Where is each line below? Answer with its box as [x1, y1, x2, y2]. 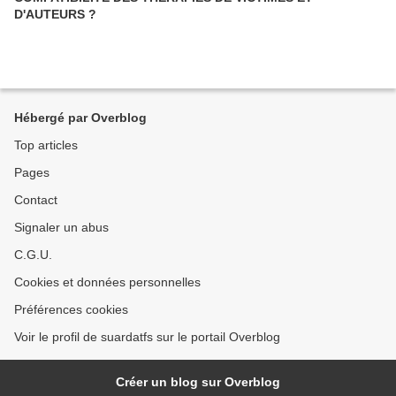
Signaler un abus [14, 220, 109, 234]
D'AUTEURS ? [14, 7, 96, 21]
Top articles [14, 138, 78, 152]
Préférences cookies [14, 302, 128, 316]
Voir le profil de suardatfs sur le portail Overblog [14, 330, 280, 344]
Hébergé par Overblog [14, 110, 147, 125]
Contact [14, 193, 57, 207]
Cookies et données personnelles [14, 275, 201, 289]
